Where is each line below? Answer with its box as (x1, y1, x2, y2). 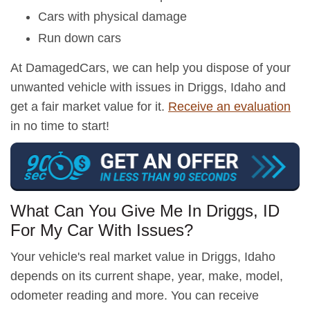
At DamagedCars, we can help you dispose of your (10, 61, 291, 75)
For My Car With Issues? (10, 220, 193, 239)
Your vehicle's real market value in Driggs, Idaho (10, 249, 275, 264)
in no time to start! (10, 119, 109, 133)
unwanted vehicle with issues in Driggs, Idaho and (10, 80, 286, 94)
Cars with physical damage (38, 10, 187, 24)
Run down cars (38, 31, 121, 45)
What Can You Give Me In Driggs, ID (10, 201, 280, 220)
